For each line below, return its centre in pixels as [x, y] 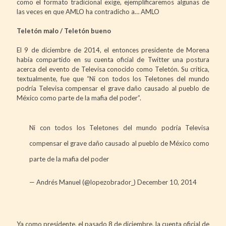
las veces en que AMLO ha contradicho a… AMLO [88, 11]
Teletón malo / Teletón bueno [64, 31]
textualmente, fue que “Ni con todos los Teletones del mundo [113, 78]
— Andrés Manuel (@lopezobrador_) [83, 182]
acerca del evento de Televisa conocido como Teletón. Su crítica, [113, 69]
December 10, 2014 [167, 182]
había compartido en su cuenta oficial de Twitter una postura [113, 59]
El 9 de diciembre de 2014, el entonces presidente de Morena [113, 50]
